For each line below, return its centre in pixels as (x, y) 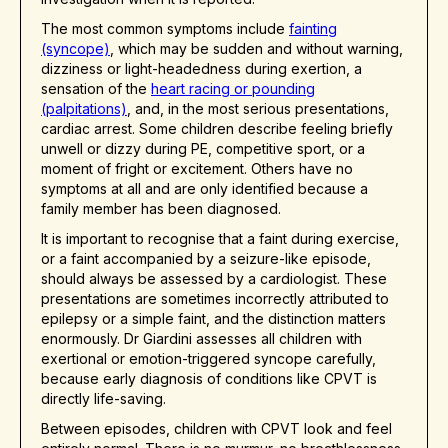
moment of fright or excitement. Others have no (197, 169)
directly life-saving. (103, 399)
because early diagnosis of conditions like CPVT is (209, 379)
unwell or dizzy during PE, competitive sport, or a (203, 149)
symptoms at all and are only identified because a (204, 189)
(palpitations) (84, 109)
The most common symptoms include (165, 29)
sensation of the (96, 89)
